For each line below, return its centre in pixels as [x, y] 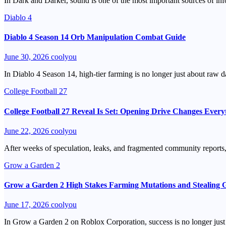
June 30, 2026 [27, 57]
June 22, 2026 [27, 131]
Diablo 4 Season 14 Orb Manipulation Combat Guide [95, 37]
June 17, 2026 [27, 205]
